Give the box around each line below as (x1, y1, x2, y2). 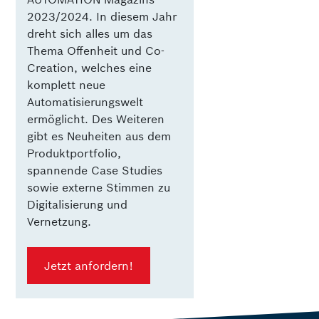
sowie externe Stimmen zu (27, 179, 171, 194)
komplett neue (27, 77, 106, 92)
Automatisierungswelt (27, 94, 144, 109)
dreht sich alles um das (27, 26, 153, 41)
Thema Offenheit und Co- (27, 43, 165, 58)
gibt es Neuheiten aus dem (27, 128, 172, 143)
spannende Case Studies (27, 162, 163, 177)
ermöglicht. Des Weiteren (27, 111, 165, 126)
